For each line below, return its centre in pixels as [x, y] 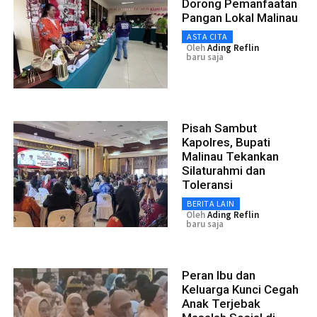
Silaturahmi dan [224, 170]
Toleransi [207, 184]
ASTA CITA [207, 36]
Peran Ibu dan [219, 275]
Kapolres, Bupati [226, 142]
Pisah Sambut [219, 128]
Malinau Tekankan [230, 156]
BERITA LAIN [211, 203]
